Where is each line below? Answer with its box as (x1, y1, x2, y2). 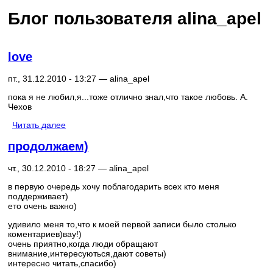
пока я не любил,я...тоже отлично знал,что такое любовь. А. (8, 91, 248, 102)
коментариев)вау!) (8, 229, 82, 239)
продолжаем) (8, 140, 88, 154)
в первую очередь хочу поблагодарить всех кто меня (8, 182, 219, 192)
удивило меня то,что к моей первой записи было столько (8, 219, 236, 230)
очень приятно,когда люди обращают (8, 239, 158, 249)
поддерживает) (8, 191, 68, 202)
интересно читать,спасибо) (8, 258, 116, 269)
